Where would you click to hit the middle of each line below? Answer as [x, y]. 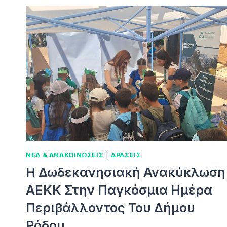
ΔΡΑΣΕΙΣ [126, 155]
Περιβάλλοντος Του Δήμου [110, 207]
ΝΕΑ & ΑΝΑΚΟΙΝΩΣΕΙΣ [65, 155]
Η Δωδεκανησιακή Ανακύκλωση [126, 172]
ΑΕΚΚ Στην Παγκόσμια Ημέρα [119, 190]
